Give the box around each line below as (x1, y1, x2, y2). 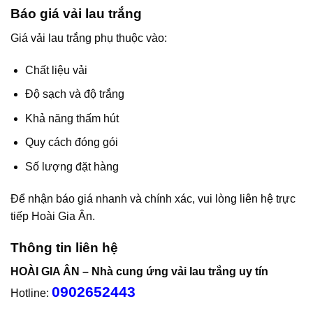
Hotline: (10, 287, 52, 300)
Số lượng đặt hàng (24, 161, 119, 173)
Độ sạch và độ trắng (24, 88, 124, 101)
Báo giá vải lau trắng (10, 6, 142, 22)
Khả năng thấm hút (24, 112, 119, 124)
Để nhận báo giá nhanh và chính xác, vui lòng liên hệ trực (10, 192, 296, 205)
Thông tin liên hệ (10, 240, 118, 255)
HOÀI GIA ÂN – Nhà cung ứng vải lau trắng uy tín (10, 265, 268, 278)
